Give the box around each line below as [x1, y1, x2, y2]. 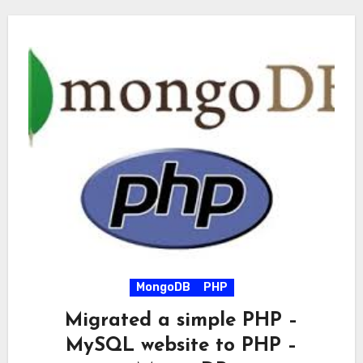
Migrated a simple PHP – [65, 310, 298, 331]
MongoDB [135, 280, 190, 294]
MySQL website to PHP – [66, 335, 297, 356]
